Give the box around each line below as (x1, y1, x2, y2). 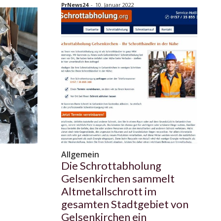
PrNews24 (61, 1, 88, 9)
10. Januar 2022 (95, 1, 134, 9)
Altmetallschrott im (61, 184, 156, 198)
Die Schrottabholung (61, 159, 161, 173)
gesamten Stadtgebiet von (61, 197, 188, 211)
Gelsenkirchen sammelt (61, 172, 175, 185)
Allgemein (61, 149, 99, 160)
